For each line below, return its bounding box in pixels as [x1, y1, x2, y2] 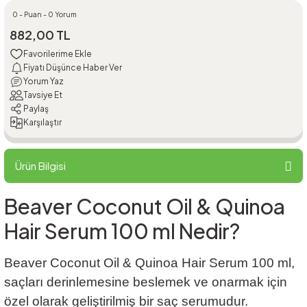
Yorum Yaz [23, 76, 64, 87]
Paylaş [23, 103, 49, 114]
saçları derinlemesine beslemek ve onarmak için [4, 274, 287, 289]
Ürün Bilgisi [15, 158, 66, 172]
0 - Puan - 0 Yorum [12, 10, 77, 19]
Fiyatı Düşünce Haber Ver [23, 62, 122, 73]
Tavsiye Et [23, 90, 62, 101]
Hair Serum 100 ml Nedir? [4, 217, 240, 244]
